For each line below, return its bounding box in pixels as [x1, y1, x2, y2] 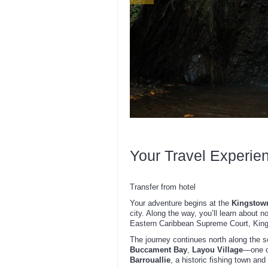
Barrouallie [130, 255, 170, 264]
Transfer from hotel [130, 182, 196, 191]
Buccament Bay [130, 245, 187, 254]
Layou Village [192, 245, 243, 254]
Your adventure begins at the [130, 198, 232, 208]
